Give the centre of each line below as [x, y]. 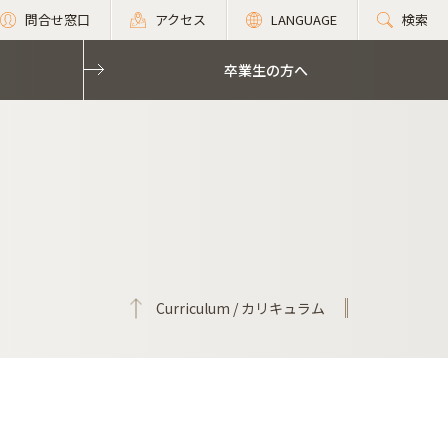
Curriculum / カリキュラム [240, 308]
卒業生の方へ [266, 70]
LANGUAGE [304, 19]
